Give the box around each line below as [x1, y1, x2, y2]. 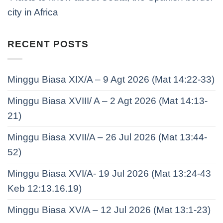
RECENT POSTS [7, 39, 89, 50]
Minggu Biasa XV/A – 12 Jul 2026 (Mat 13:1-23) [7, 205, 211, 216]
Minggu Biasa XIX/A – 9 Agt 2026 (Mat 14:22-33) [7, 74, 215, 85]
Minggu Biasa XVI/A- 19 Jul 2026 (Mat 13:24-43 [7, 168, 211, 179]
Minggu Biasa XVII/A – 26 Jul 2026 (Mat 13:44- [7, 132, 207, 143]
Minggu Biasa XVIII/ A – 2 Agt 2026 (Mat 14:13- [7, 96, 208, 107]
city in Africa [7, 6, 58, 17]
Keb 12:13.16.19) [7, 183, 82, 194]
